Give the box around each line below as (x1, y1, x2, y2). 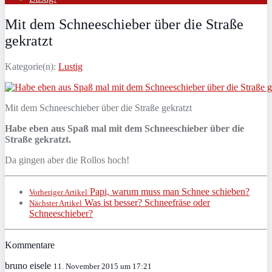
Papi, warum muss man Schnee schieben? (87, 186, 250, 197)
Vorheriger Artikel (29, 187, 87, 197)
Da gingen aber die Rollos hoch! (5, 154, 129, 165)
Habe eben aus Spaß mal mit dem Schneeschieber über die (5, 123, 244, 134)
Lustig (58, 61, 83, 72)
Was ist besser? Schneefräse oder (82, 197, 210, 208)
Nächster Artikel (29, 198, 82, 208)
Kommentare (5, 239, 55, 250)
